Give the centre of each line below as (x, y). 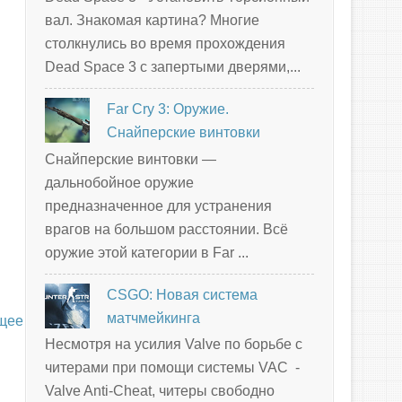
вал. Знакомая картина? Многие (152, 21)
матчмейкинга (154, 318)
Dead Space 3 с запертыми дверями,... (173, 67)
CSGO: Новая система (183, 294)
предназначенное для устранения (158, 205)
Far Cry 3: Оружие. (168, 109)
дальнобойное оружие (119, 182)
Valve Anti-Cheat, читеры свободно (160, 390)
